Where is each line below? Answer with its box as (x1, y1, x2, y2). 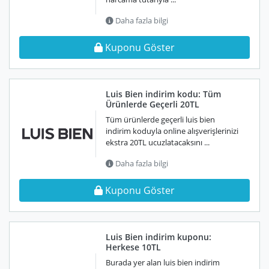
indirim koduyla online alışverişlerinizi (106, 125, 238, 136)
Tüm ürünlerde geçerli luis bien (106, 114, 215, 125)
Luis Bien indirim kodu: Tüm (106, 88, 221, 100)
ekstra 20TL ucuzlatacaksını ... (106, 137, 210, 148)
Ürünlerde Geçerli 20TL (106, 98, 199, 110)
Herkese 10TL (106, 241, 161, 253)
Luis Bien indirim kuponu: (106, 231, 211, 243)
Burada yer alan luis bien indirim (106, 257, 220, 268)
